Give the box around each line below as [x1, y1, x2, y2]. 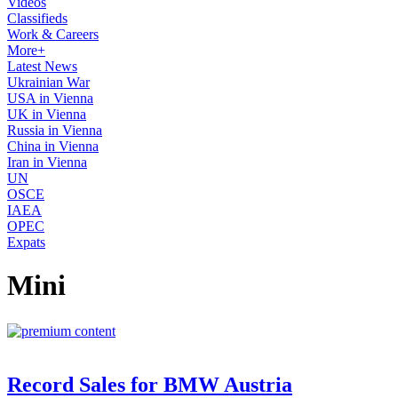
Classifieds [7, 11, 68, 26]
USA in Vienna [7, 91, 93, 106]
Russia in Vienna [7, 123, 102, 138]
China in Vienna [7, 139, 99, 154]
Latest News [7, 59, 77, 74]
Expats [7, 235, 45, 250]
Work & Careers [7, 27, 99, 42]
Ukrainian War [7, 75, 90, 90]
